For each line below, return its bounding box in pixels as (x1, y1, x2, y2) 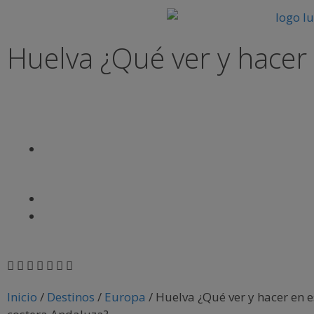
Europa (104, 289, 146, 305)
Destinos (47, 289, 95, 305)
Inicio (7, 289, 37, 305)
